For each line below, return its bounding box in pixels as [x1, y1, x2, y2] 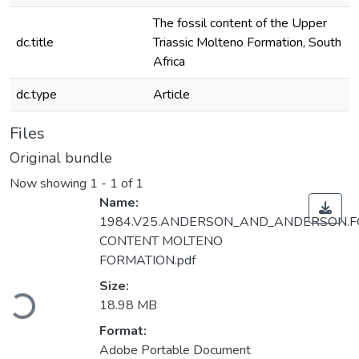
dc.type [16, 86, 57, 103]
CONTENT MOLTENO [99, 232, 223, 251]
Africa [153, 53, 185, 71]
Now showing [10, 175, 90, 193]
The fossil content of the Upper [153, 14, 327, 32]
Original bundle [10, 148, 112, 167]
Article [153, 86, 190, 103]
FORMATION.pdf [99, 252, 196, 270]
